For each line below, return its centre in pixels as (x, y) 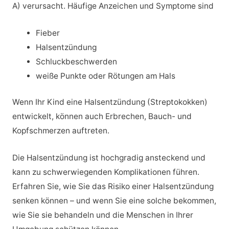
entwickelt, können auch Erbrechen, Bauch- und (102, 116)
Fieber (48, 33)
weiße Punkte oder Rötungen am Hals (106, 76)
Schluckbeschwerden (77, 61)
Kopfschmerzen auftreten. (61, 130)
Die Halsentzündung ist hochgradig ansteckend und (109, 157)
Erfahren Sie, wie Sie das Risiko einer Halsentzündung (113, 186)
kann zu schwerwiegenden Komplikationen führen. (106, 172)
